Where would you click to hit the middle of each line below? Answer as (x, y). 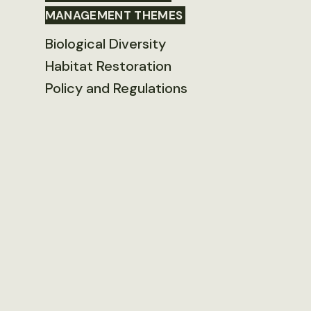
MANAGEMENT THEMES (114, 16)
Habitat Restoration (108, 66)
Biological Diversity (105, 44)
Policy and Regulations (116, 89)
